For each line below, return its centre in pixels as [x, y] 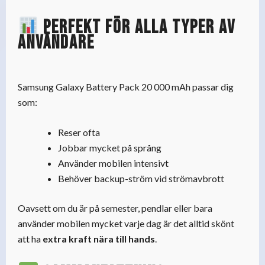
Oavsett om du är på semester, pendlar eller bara [115, 208]
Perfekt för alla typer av [138, 27]
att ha [30, 239]
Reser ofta [79, 132]
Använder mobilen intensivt [113, 163]
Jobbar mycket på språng [110, 148]
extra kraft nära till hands [99, 239]
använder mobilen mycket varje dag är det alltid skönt [126, 224]
